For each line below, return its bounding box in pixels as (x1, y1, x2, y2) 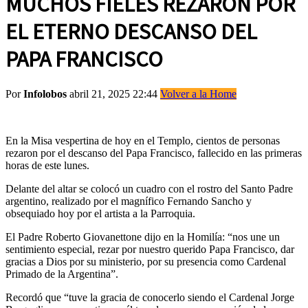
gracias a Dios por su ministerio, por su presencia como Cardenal (5, 255, 286, 267)
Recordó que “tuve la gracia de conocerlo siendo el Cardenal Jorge (5, 291, 294, 303)
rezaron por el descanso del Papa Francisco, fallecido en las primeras (5, 146, 302, 159)
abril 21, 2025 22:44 (69, 87, 160, 100)
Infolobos (23, 87, 67, 100)
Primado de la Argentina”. (5, 267, 118, 280)
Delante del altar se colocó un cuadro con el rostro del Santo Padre (5, 182, 293, 195)
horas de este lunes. (5, 159, 89, 171)
